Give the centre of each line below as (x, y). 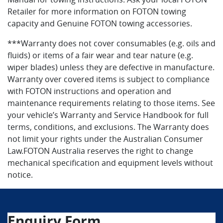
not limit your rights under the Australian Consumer (105, 139)
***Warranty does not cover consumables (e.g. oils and (111, 43)
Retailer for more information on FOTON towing (97, 11)
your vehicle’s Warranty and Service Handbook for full (108, 115)
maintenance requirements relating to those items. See (111, 103)
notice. (23, 175)
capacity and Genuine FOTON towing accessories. (100, 23)
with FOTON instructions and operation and (89, 91)
